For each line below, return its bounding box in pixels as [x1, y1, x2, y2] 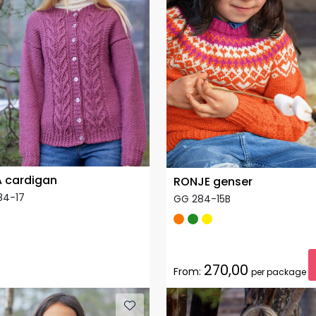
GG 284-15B [174, 191, 231, 206]
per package [251, 265, 306, 278]
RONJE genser [174, 173, 253, 190]
